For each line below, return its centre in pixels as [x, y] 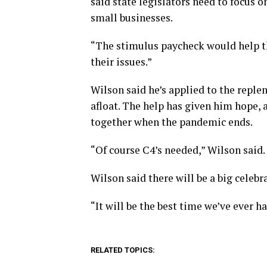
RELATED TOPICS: [123, 250]
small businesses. [132, 18]
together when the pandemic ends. [172, 122]
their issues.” [121, 62]
